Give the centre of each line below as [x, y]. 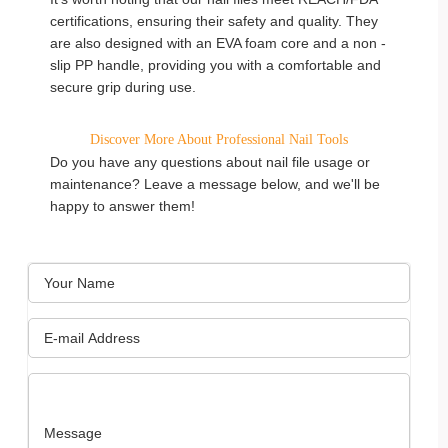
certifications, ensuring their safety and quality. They [214, 21]
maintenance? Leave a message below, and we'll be [215, 184]
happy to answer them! [122, 206]
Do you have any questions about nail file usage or [210, 162]
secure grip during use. [123, 87]
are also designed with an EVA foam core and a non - [218, 43]
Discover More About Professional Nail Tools [219, 139]
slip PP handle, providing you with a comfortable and [215, 65]
